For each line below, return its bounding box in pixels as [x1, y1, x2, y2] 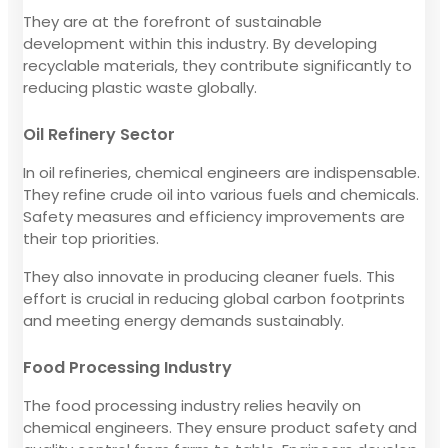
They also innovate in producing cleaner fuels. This [23, 265, 395, 287]
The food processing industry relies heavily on [23, 394, 361, 416]
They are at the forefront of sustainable [23, 10, 322, 32]
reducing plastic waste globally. [23, 76, 257, 98]
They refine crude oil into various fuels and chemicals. [23, 183, 419, 205]
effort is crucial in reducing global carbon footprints [23, 287, 405, 309]
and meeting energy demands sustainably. [23, 309, 344, 331]
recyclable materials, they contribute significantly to [23, 54, 412, 76]
